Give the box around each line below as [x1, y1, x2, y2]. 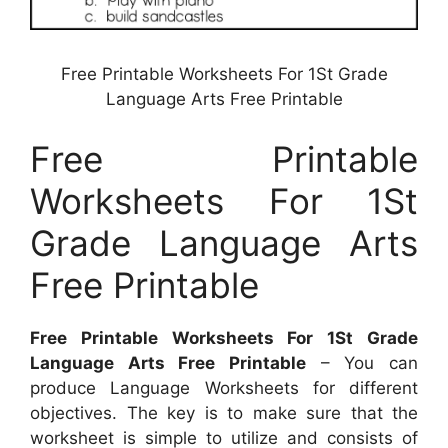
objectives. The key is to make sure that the [30, 402, 418, 423]
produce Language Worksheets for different [30, 377, 418, 398]
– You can [306, 352, 418, 373]
